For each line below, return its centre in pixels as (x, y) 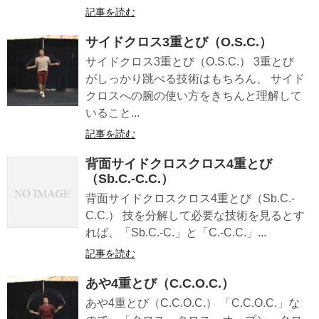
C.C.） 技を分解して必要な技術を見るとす (195, 215)
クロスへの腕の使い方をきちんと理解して (194, 95)
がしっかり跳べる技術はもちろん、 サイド (195, 78)
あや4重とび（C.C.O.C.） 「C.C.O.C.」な (193, 303)
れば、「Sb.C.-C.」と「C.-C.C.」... (176, 232)
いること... (113, 113)
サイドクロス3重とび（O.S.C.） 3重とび (190, 61)
